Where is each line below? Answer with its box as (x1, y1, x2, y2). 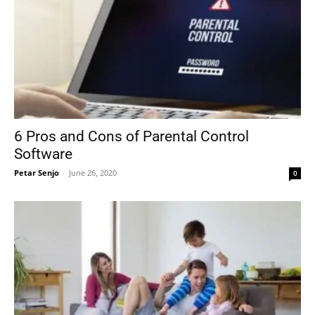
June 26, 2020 (69, 167, 117, 178)
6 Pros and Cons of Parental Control (14, 127, 249, 145)
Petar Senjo (14, 167, 59, 178)
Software (14, 145, 72, 162)
